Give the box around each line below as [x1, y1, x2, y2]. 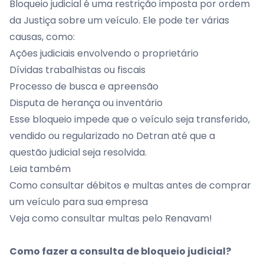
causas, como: [9, 30, 75, 44]
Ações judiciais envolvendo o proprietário [9, 47, 199, 60]
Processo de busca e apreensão [9, 80, 159, 93]
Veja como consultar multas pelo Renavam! [9, 212, 212, 225]
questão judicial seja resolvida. [9, 146, 147, 159]
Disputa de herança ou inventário [9, 96, 163, 110]
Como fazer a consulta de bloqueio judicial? [9, 245, 231, 258]
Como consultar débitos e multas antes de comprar [9, 179, 251, 192]
